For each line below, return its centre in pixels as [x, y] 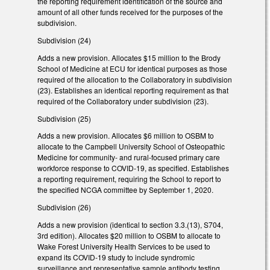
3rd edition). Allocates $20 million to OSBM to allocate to [129, 235]
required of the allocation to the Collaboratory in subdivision [135, 79]
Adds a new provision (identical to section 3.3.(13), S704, [130, 224]
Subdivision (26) [64, 207]
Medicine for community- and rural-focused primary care [129, 157]
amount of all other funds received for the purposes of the [130, 12]
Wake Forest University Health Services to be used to [124, 246]
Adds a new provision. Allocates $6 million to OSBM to [126, 136]
